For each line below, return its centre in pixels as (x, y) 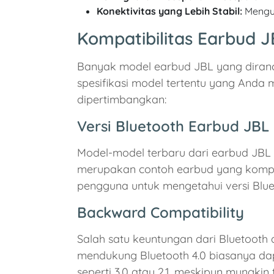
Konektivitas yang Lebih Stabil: (169, 11)
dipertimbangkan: (122, 100)
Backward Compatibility (161, 213)
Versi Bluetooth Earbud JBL (173, 126)
